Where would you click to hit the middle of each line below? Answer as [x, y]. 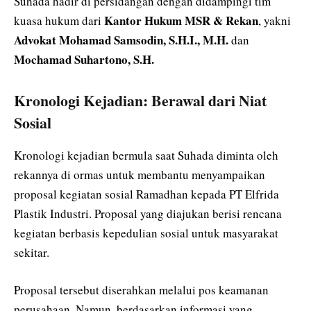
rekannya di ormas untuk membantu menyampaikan [140, 174]
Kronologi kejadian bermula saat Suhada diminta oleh [146, 155]
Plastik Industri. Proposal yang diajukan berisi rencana [148, 213]
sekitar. [32, 252]
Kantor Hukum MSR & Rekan [181, 20]
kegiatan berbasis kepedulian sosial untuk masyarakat [146, 233]
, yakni [275, 20]
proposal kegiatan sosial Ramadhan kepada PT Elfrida [146, 194]
